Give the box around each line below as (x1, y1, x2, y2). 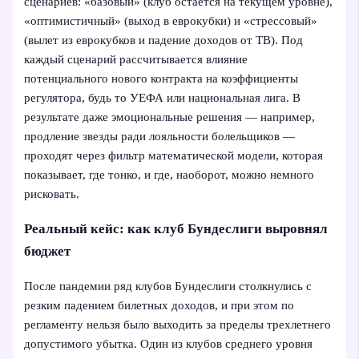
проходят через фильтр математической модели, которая (24, 149, 324, 163)
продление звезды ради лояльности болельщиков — (24, 130, 296, 143)
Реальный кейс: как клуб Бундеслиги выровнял (24, 220, 329, 236)
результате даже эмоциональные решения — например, (24, 111, 316, 124)
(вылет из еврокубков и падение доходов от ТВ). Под (24, 34, 304, 47)
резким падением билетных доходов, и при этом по (24, 298, 295, 312)
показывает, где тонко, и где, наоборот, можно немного (24, 168, 315, 182)
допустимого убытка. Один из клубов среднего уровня (24, 337, 313, 350)
